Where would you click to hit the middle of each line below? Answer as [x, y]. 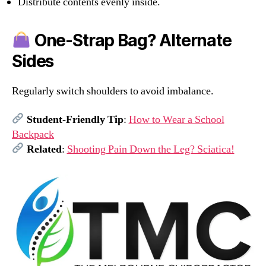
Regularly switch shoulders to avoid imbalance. [113, 91]
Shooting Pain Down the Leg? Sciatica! [151, 149]
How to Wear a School [176, 119]
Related [44, 149]
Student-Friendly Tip [75, 119]
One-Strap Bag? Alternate [131, 41]
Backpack [33, 134]
